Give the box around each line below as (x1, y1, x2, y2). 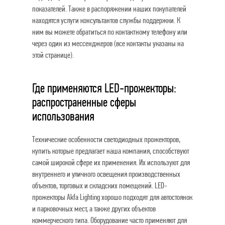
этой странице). (32, 50, 74, 60)
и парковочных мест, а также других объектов (32, 203, 156, 214)
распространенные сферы (32, 94, 136, 110)
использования (32, 108, 94, 124)
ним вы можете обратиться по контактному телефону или (32, 27, 187, 37)
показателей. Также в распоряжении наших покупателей (32, 4, 186, 14)
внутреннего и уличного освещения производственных (32, 169, 180, 179)
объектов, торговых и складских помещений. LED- (32, 180, 167, 191)
